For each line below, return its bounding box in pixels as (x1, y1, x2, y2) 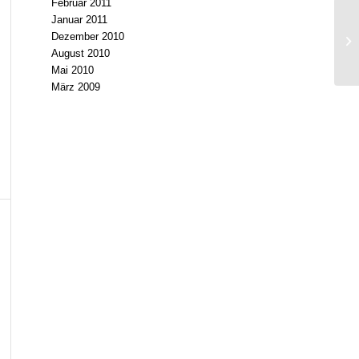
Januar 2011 (50, 14, 107, 26)
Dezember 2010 (50, 30, 124, 42)
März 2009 (50, 81, 100, 93)
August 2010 (50, 47, 110, 59)
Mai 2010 (50, 64, 94, 76)
